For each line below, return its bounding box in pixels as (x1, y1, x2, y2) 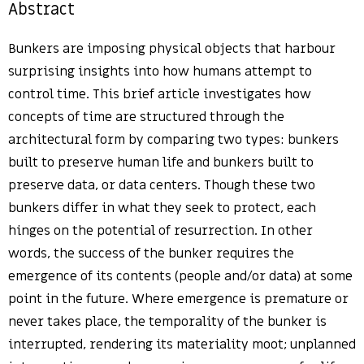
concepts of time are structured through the (8, 108, 284, 126)
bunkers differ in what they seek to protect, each (8, 199, 316, 217)
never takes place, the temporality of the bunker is (8, 313, 327, 331)
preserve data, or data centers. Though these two (8, 176, 315, 194)
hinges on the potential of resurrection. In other (8, 222, 313, 240)
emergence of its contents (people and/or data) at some (8, 267, 353, 285)
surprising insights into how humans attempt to (8, 63, 312, 80)
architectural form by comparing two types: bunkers (8, 131, 339, 149)
